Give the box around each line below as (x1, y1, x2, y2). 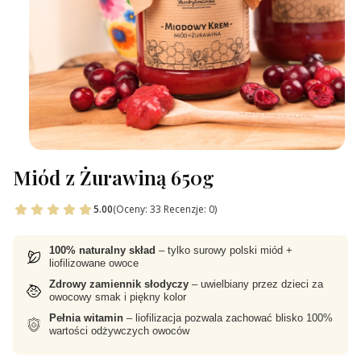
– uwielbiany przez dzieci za (189, 277, 323, 290)
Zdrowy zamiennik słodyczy (49, 277, 189, 290)
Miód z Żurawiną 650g (13, 164, 214, 190)
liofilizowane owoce (49, 256, 139, 269)
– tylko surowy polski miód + (156, 243, 293, 256)
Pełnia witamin (49, 311, 123, 324)
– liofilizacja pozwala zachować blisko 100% (123, 311, 333, 324)
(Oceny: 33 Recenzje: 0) (113, 202, 217, 216)
